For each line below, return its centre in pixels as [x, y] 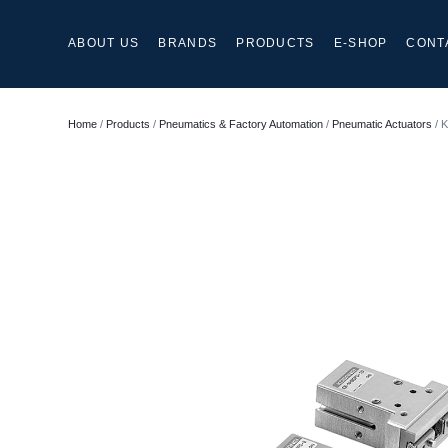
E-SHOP [360, 43]
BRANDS [188, 43]
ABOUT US [104, 43]
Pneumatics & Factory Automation [241, 123]
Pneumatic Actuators [382, 123]
